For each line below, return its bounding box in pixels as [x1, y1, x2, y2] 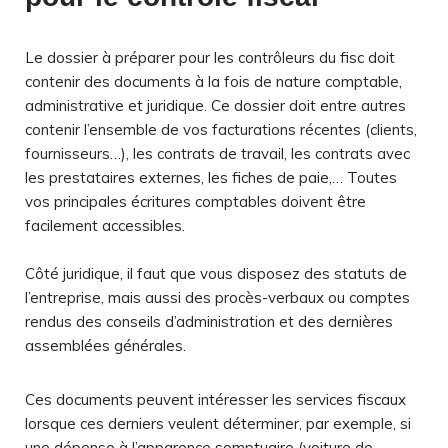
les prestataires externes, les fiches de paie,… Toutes [25, 167, 397, 187]
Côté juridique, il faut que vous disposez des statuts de [25, 263, 407, 283]
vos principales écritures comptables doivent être [25, 191, 366, 211]
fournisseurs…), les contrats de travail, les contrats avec [25, 143, 410, 163]
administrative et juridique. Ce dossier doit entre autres [25, 95, 406, 115]
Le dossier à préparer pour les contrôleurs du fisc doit [25, 47, 395, 67]
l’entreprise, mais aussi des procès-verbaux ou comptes [25, 287, 410, 307]
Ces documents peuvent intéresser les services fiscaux [25, 389, 406, 409]
